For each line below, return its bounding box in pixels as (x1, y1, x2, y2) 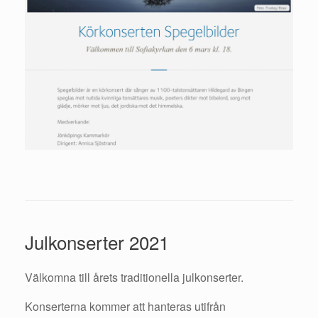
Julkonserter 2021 (25, 229, 169, 256)
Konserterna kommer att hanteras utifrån (25, 298, 226, 315)
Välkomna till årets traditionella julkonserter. (25, 269, 243, 286)
